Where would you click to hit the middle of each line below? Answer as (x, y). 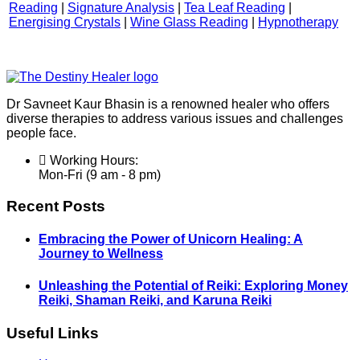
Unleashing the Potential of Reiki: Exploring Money (193, 285)
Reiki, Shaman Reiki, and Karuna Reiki (155, 300)
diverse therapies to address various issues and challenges (175, 119)
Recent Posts (56, 207)
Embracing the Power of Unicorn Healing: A (171, 239)
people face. (41, 133)
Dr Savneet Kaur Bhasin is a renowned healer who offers (168, 104)
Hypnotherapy (298, 22)
